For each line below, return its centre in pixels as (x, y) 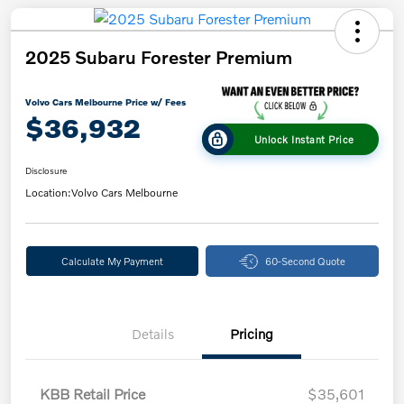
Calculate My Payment (112, 261)
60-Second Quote (305, 261)
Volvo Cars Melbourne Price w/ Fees (106, 101)
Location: (48, 193)
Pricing (252, 334)
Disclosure (46, 171)
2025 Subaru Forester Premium (159, 56)
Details (152, 334)
